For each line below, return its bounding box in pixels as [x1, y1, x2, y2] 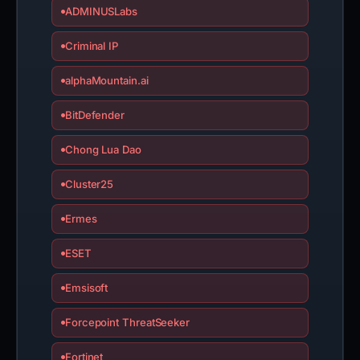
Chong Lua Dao [64, 143, 141, 156]
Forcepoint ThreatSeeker [64, 316, 190, 329]
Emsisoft [64, 281, 108, 294]
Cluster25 [64, 178, 114, 190]
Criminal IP [64, 39, 119, 52]
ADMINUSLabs [64, 5, 138, 18]
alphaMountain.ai [64, 74, 149, 87]
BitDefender [64, 108, 125, 121]
